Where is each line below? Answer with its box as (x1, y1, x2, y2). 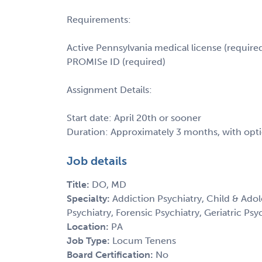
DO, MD (92, 178, 126, 190)
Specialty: (67, 192, 112, 204)
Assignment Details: (67, 84, 152, 95)
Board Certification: (67, 249, 156, 260)
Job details (67, 153, 127, 168)
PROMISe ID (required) (67, 56, 166, 67)
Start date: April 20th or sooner (67, 112, 201, 123)
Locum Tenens (112, 235, 176, 246)
